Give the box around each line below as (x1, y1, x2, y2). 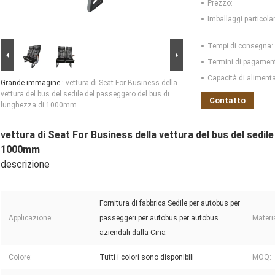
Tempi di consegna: (207, 42, 273, 51)
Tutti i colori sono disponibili (99, 253, 194, 262)
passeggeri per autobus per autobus (99, 214, 219, 223)
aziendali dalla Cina (99, 228, 166, 238)
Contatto (209, 96, 246, 106)
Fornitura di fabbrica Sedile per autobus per (99, 199, 240, 208)
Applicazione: (9, 214, 53, 223)
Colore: (9, 253, 32, 262)
